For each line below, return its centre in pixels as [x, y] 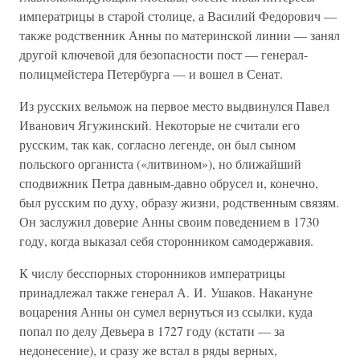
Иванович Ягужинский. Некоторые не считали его [160, 125]
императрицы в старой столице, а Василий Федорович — [178, 16]
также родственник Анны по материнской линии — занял [180, 35]
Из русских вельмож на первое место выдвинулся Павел [174, 106]
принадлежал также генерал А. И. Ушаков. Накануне [166, 292]
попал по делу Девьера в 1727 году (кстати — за [152, 331]
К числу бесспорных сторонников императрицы [152, 273]
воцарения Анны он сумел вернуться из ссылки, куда [166, 311]
